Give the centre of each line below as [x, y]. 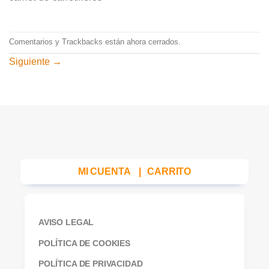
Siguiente [31, 61]
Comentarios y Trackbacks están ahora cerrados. [95, 42]
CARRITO [169, 171]
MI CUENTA [104, 171]
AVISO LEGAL [66, 222]
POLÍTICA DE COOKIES [84, 243]
